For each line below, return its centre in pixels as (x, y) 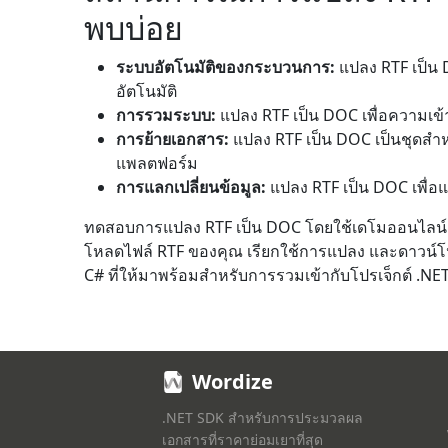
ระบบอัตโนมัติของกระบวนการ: (225, 67)
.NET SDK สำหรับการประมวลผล (262, 417)
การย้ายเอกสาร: (172, 139)
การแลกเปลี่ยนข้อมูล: (191, 187)
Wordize (232, 381)
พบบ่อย (133, 27)
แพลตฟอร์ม (157, 163)
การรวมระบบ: (166, 115)
